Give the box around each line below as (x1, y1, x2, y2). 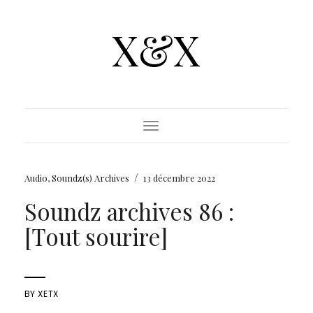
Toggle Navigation (150, 122, 230, 135)
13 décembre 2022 (143, 172, 215, 184)
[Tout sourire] (24, 221, 168, 252)
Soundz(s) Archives (51, 172, 129, 184)
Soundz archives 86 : (24, 196, 234, 226)
